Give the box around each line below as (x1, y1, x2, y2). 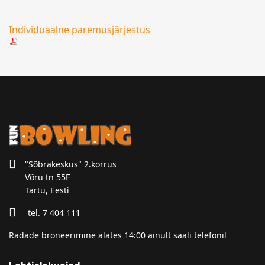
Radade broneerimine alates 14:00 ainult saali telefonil (9, 230, 227, 241)
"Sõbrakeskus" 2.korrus (25, 159, 117, 170)
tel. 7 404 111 (28, 207, 80, 218)
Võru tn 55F (25, 172, 70, 183)
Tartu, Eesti (25, 185, 69, 196)
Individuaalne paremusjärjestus (9, 23, 150, 36)
